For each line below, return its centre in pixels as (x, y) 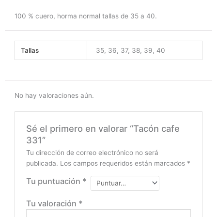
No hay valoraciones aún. (54, 95)
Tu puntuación (54, 181)
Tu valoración (52, 204)
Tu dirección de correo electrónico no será (92, 152)
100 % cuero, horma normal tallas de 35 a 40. (86, 16)
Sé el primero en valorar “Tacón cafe (103, 128)
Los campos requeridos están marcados (123, 163)
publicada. (42, 163)
